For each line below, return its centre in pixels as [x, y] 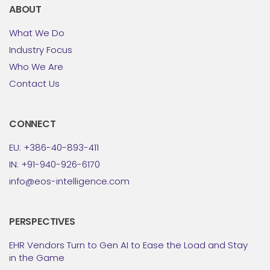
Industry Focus [41, 49]
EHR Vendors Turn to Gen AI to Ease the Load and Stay [128, 245]
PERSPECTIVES [42, 221]
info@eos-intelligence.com [69, 181]
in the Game [37, 257]
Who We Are [36, 66]
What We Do [37, 33]
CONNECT [33, 124]
